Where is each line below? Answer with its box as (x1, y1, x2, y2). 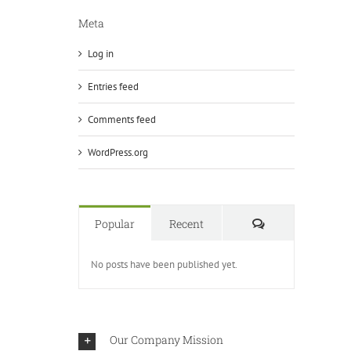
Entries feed (88, 80, 139, 94)
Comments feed (88, 113, 156, 127)
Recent (169, 216, 204, 232)
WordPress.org (88, 146, 148, 160)
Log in (88, 47, 114, 61)
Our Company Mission (110, 332, 223, 348)
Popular (94, 216, 135, 232)
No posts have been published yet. (91, 258, 237, 272)
